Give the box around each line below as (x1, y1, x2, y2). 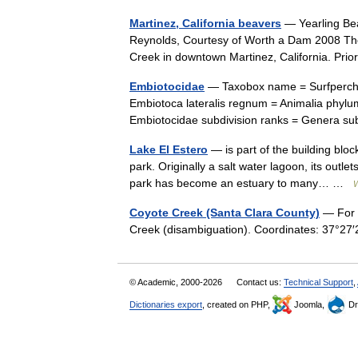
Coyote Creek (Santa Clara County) (129, 206, 320, 219)
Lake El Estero (129, 143, 208, 156)
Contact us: (237, 277, 284, 287)
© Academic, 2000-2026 (129, 277, 225, 287)
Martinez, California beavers (129, 17, 281, 30)
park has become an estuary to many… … (129, 177, 353, 189)
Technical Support (284, 277, 353, 287)
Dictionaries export (129, 300, 202, 309)
